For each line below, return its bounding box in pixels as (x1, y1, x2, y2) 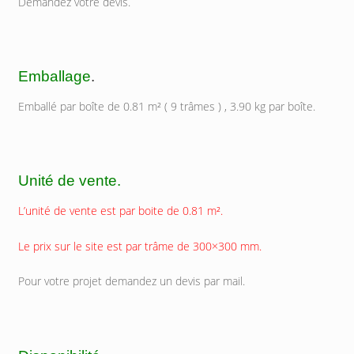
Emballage (17, 66, 91, 85)
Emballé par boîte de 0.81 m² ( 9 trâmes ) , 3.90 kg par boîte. (17, 98, 315, 114)
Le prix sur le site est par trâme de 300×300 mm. (17, 238, 262, 254)
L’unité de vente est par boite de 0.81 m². (17, 203, 223, 219)
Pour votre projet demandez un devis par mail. (17, 273, 245, 289)
